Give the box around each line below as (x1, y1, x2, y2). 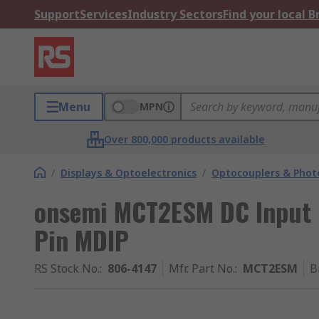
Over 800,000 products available (104, 132, 266, 146)
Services (80, 6, 127, 22)
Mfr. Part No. (169, 261, 235, 276)
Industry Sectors (127, 6, 223, 22)
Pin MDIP (34, 221, 129, 258)
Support (34, 6, 80, 22)
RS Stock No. (34, 261, 100, 276)
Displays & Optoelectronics (61, 166, 197, 179)
